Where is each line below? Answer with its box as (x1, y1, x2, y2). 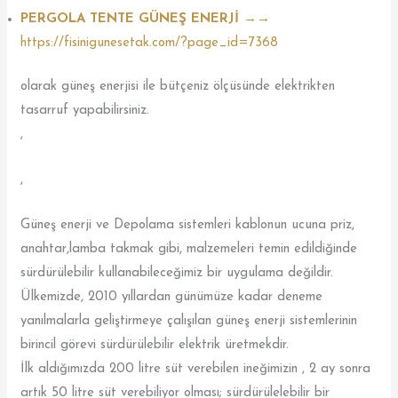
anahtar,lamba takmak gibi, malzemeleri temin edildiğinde (20, 243, 358, 257)
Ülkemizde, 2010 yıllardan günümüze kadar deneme (20, 291, 323, 305)
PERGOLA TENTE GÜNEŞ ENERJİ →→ (20, 12, 275, 26)
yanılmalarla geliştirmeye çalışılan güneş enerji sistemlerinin (20, 314, 358, 329)
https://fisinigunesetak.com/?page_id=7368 (20, 36, 279, 50)
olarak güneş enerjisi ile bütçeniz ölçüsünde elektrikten (20, 80, 336, 94)
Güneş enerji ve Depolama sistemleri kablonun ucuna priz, (20, 219, 355, 233)
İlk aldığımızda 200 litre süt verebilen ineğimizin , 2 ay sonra (20, 362, 371, 377)
